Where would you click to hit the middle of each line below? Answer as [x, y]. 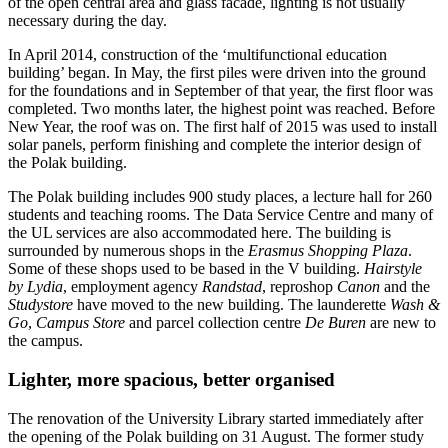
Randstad [232, 287]
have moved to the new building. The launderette [231, 305]
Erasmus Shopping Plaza [328, 251]
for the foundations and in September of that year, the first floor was [220, 91]
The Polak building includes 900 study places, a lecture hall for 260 [220, 197]
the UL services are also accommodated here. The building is [199, 233]
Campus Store [80, 323]
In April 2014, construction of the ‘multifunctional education [197, 55]
